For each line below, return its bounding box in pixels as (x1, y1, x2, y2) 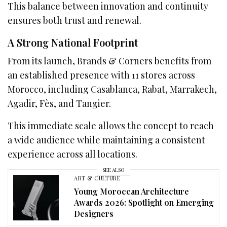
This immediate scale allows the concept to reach (8, 119, 214, 132)
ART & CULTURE (74, 174, 121, 182)
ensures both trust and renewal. (8, 14, 142, 26)
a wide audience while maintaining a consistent (8, 133, 206, 146)
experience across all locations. (8, 147, 138, 160)
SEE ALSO (102, 166, 125, 174)
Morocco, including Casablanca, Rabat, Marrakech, (8, 83, 217, 95)
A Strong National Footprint (8, 35, 138, 49)
